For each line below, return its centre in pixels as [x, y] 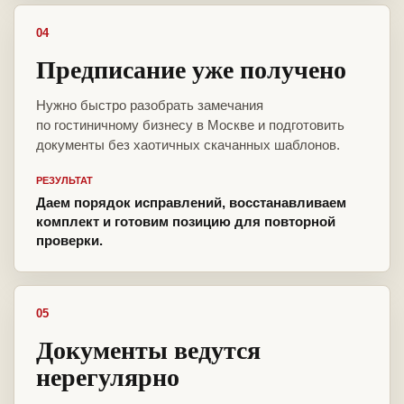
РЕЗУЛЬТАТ [64, 181]
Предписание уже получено [191, 69]
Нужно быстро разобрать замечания [150, 106]
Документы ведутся [148, 350]
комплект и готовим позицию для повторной [186, 222]
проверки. [69, 241]
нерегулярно [108, 377]
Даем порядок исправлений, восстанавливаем [191, 203]
